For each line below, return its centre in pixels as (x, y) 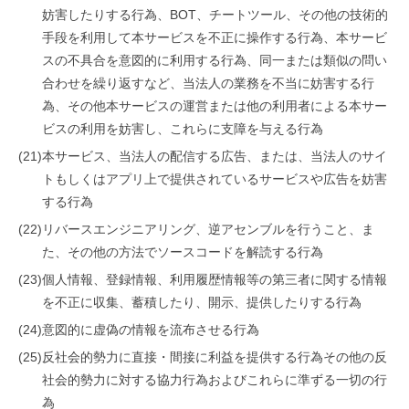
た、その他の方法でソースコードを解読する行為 (183, 252)
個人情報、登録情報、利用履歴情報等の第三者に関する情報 (215, 279)
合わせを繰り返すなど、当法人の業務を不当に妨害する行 (208, 83)
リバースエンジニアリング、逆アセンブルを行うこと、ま (208, 229)
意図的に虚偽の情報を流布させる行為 (151, 330)
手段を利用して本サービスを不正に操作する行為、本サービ (215, 37)
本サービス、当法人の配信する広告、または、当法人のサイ (215, 156)
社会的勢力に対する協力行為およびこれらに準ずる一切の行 (215, 380)
